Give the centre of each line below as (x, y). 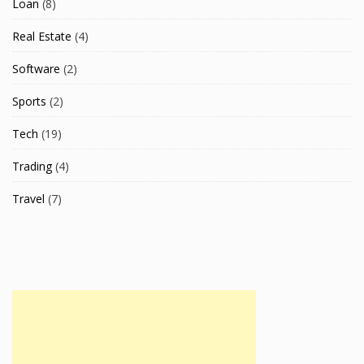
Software (36, 69)
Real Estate (42, 37)
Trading (32, 167)
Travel (28, 199)
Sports (29, 102)
